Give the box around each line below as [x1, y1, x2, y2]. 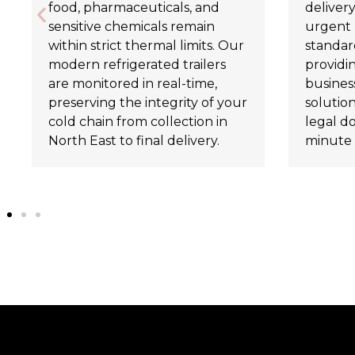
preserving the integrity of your [48, 95, 247, 111]
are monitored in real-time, [48, 76, 217, 92]
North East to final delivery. [48, 133, 219, 149]
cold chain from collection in [48, 114, 227, 130]
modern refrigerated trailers [48, 57, 226, 73]
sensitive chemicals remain [48, 19, 215, 35]
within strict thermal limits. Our [48, 38, 244, 54]
